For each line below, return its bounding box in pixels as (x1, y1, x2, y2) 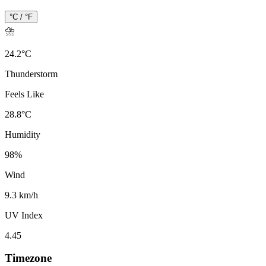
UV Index (5, 210, 43, 220)
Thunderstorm (5, 68, 58, 79)
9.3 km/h (5, 189, 38, 200)
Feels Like (5, 88, 44, 99)
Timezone (5, 252, 52, 265)
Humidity (5, 129, 40, 140)
